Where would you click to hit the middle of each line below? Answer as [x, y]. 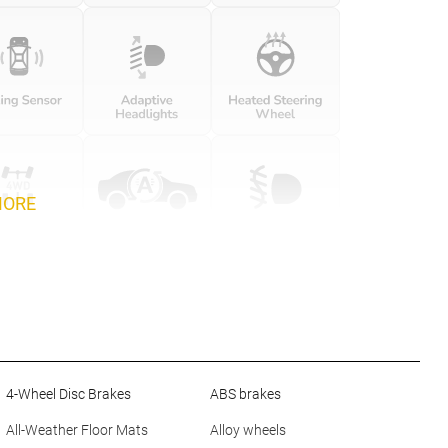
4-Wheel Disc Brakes [68, 393]
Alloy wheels [247, 429]
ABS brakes [245, 393]
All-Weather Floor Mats [76, 429]
